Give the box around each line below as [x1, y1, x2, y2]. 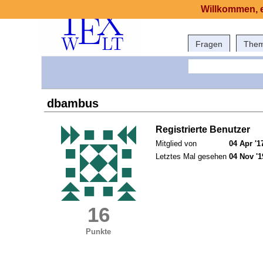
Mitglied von [156, 139, 197, 149]
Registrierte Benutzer [156, 124, 250, 135]
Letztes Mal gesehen [156, 152, 227, 161]
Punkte [86, 227, 112, 237]
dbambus [47, 97, 99, 110]
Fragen [195, 39, 222, 49]
